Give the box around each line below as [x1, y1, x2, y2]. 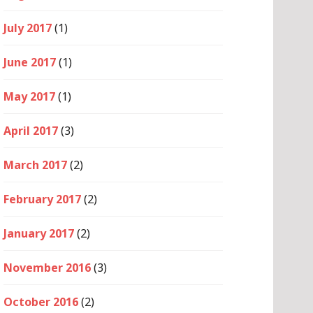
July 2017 [3, 20, 52, 36]
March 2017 [3, 157, 67, 173]
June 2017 [3, 54, 56, 70]
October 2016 [3, 294, 78, 310]
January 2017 [3, 226, 74, 241]
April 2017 [3, 123, 58, 138]
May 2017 [3, 89, 55, 104]
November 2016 [3, 260, 91, 275]
